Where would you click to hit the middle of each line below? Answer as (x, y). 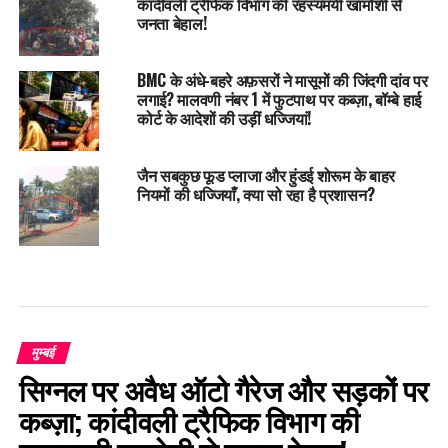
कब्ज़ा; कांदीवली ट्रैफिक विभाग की (189, 420)
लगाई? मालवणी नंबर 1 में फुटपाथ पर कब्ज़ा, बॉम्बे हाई (279, 99)
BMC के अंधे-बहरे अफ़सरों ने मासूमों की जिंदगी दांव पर (282, 80)
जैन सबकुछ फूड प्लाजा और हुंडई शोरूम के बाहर (265, 175)
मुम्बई (43, 353)
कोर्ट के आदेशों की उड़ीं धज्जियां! (224, 118)
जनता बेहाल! (171, 23)
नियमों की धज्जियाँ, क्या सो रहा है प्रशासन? (255, 194)
